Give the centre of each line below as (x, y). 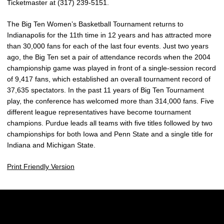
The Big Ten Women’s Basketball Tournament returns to (95, 24)
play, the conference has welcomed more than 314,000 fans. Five (110, 101)
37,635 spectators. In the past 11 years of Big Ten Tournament (105, 90)
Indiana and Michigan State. (51, 145)
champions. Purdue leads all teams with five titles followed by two (110, 123)
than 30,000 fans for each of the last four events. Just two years (108, 46)
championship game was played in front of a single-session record (111, 68)
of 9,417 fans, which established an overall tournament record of (109, 79)
